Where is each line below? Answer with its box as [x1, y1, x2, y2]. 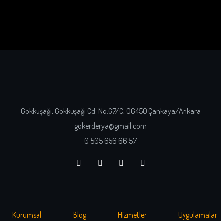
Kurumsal [12, 210, 41, 220]
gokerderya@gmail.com [74, 121, 147, 131]
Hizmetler [117, 210, 147, 220]
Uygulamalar [178, 210, 217, 220]
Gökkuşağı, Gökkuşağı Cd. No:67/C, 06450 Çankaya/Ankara [20, 106, 201, 116]
